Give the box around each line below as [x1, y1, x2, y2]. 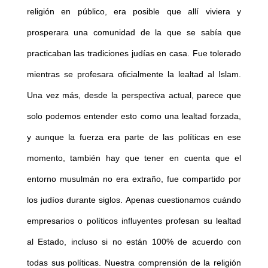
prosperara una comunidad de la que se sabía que [26, 27, 242, 37]
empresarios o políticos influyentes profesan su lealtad [26, 215, 242, 226]
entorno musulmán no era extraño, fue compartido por [26, 173, 242, 184]
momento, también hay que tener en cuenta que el [26, 153, 242, 163]
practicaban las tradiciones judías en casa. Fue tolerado [26, 48, 242, 58]
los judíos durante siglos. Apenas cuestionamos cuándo [26, 194, 242, 205]
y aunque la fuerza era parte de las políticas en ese [26, 132, 242, 142]
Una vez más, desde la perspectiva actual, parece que [26, 90, 242, 100]
